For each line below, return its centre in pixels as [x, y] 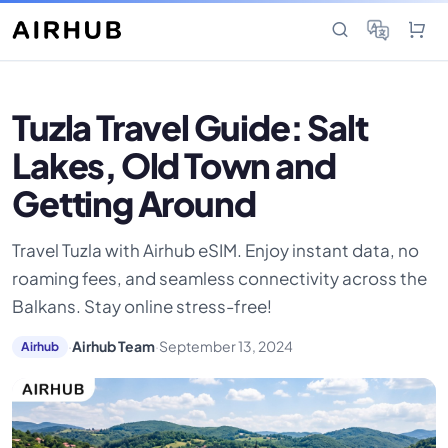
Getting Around [134, 203]
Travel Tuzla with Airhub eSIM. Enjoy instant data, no [216, 249]
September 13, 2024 [225, 346]
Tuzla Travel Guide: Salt [190, 127]
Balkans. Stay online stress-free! [142, 305]
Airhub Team [113, 346]
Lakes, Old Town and [174, 165]
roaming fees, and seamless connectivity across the [220, 277]
